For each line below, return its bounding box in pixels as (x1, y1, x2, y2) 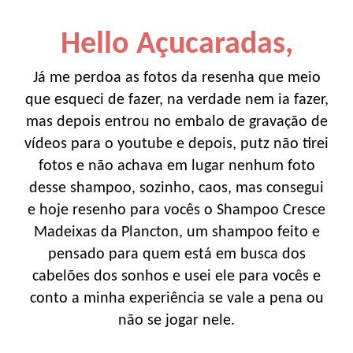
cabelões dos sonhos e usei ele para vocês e (32, 268, 321, 284)
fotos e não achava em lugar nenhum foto (38, 158, 315, 174)
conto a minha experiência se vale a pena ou (29, 290, 324, 307)
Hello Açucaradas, (60, 28, 293, 61)
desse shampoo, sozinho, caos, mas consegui (29, 180, 324, 196)
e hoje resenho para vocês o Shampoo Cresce (28, 202, 325, 218)
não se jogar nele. (118, 312, 235, 329)
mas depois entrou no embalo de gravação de (25, 113, 328, 130)
